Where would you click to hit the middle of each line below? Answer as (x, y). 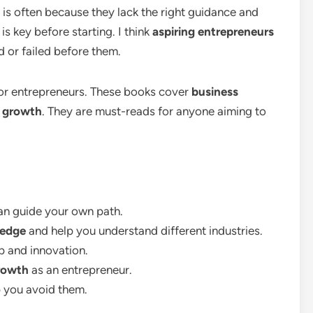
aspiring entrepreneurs (213, 31)
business (215, 92)
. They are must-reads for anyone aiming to (154, 111)
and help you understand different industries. (144, 231)
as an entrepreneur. (80, 270)
